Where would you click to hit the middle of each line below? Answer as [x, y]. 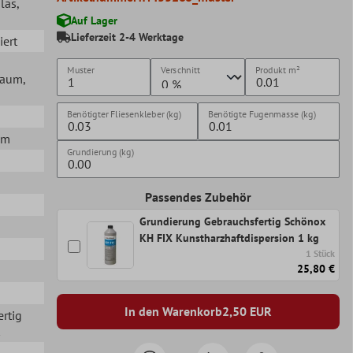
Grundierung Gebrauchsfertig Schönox [232, 221]
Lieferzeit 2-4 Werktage [127, 37]
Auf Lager [94, 20]
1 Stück [321, 253]
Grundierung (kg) [100, 151]
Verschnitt [180, 69]
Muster [80, 69]
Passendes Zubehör [198, 197]
